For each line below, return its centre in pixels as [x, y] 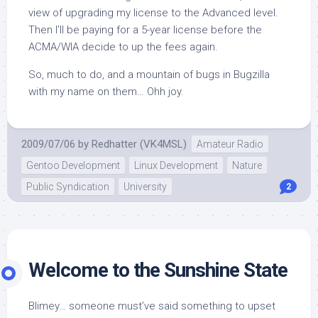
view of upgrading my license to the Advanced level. [155, 13]
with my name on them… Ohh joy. [106, 92]
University [145, 187]
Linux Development [176, 165]
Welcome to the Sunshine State [158, 270]
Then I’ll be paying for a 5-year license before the [145, 30]
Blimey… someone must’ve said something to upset [152, 306]
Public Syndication [68, 187]
